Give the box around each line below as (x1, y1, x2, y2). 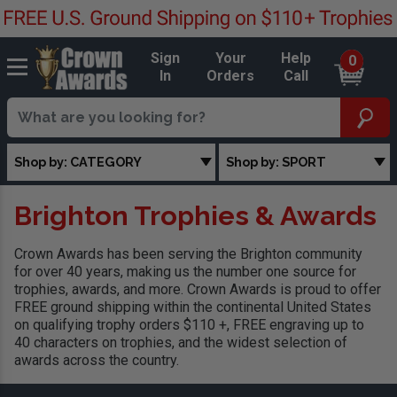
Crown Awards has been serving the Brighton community (14, 245, 362, 263)
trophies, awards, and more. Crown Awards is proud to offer (14, 281, 381, 299)
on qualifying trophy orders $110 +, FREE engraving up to (14, 316, 364, 334)
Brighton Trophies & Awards (14, 199, 377, 232)
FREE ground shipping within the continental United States (14, 299, 371, 316)
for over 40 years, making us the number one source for (14, 263, 356, 281)
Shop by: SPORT (226, 153, 327, 169)
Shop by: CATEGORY (14, 153, 142, 169)
